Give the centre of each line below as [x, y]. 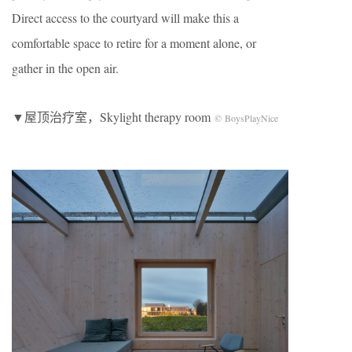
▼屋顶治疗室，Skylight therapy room [113, 116]
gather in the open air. [65, 68]
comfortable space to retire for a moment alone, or [134, 42]
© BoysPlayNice [246, 117]
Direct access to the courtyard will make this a [125, 17]
